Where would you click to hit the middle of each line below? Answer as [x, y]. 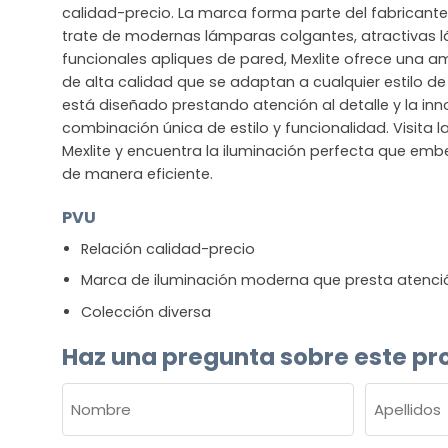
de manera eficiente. [137, 173]
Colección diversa [145, 311]
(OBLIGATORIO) [112, 421]
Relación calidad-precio [167, 248]
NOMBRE [96, 395]
